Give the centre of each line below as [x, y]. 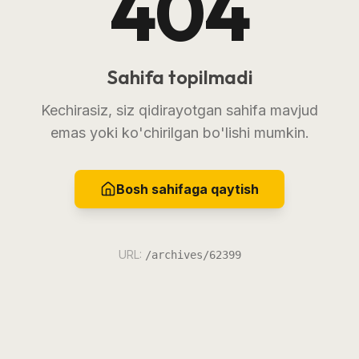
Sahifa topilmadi [179, 77]
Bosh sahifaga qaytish [188, 189]
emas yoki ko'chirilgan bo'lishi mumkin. [179, 132]
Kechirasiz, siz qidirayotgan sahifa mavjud [179, 110]
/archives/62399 [193, 254]
